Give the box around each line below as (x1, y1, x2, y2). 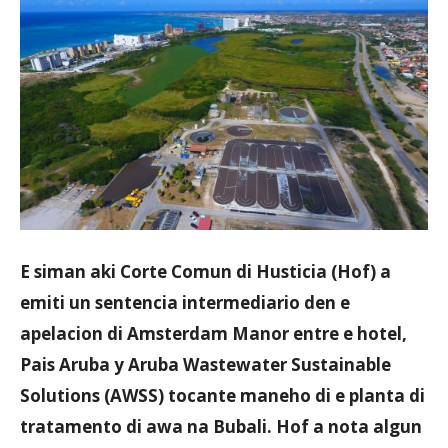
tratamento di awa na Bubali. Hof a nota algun (20, 414, 422, 438)
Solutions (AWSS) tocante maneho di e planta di (20, 383, 425, 407)
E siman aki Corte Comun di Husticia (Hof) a (20, 259, 391, 283)
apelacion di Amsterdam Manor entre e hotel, (20, 321, 407, 345)
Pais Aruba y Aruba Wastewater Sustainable (20, 352, 391, 376)
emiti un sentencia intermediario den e (20, 290, 350, 314)
